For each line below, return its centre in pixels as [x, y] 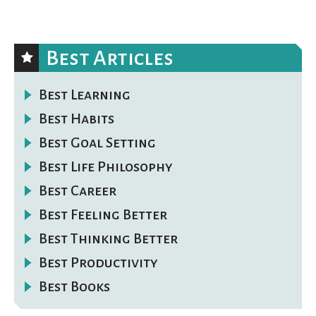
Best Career [78, 190]
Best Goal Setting [97, 142]
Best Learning [85, 94]
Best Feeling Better [103, 214]
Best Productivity [98, 262]
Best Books [74, 286]
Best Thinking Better [108, 238]
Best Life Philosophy [106, 166]
